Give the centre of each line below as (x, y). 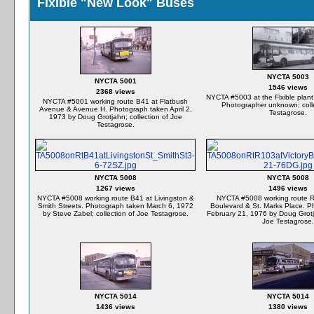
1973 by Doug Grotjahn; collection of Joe (115, 117)
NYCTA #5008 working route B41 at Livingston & (115, 198)
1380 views (288, 307)
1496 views (288, 188)
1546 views (288, 87)
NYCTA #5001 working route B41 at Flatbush (115, 101)
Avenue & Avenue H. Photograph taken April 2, (115, 109)
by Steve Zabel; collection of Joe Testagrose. (115, 213)
